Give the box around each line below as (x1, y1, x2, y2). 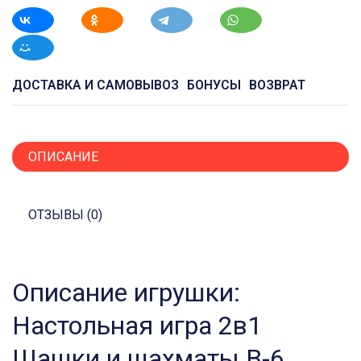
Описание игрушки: (12, 277, 240, 309)
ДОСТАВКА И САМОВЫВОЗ (12, 77, 179, 93)
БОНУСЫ (187, 77, 241, 93)
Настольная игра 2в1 (12, 310, 262, 342)
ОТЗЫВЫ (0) (28, 207, 102, 223)
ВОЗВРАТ (249, 77, 305, 93)
